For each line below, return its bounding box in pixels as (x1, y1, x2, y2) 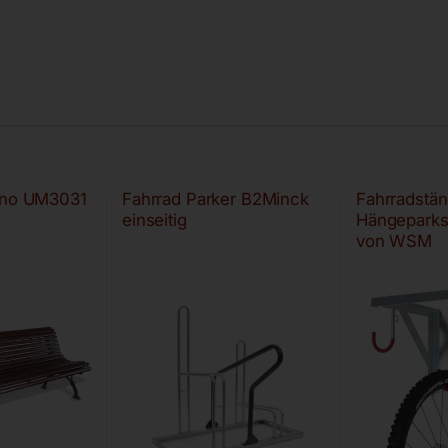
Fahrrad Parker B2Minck (121, 189, 309, 210)
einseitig (121, 210, 187, 231)
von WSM (355, 231, 433, 252)
